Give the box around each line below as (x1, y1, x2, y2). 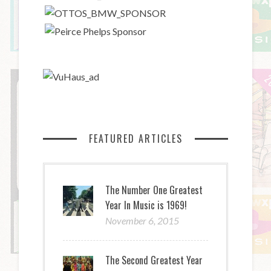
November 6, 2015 (105, 215, 180, 227)
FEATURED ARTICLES (88, 131, 183, 146)
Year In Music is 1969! (105, 198, 188, 213)
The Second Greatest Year (105, 253, 203, 268)
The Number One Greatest (105, 183, 203, 198)
